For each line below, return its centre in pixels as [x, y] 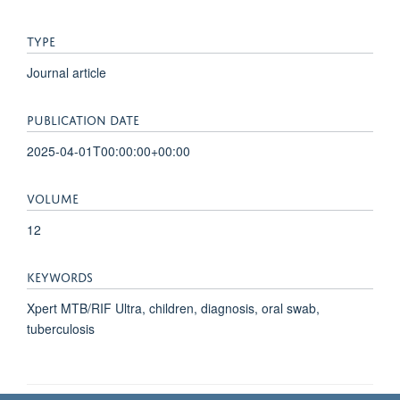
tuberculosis [61, 328]
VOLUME [53, 196]
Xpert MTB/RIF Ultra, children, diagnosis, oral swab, [173, 308]
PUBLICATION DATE [83, 118]
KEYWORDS [60, 275]
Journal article [67, 72]
